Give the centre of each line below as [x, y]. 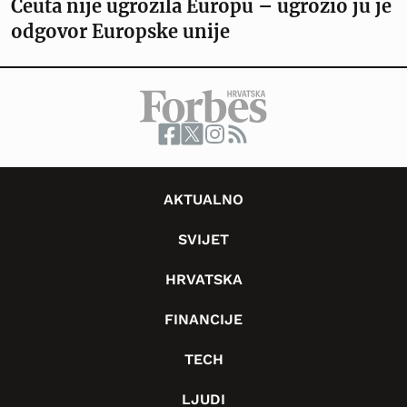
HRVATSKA [203, 279]
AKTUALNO [203, 199]
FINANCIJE [203, 319]
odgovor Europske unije [120, 31]
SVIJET [203, 239]
